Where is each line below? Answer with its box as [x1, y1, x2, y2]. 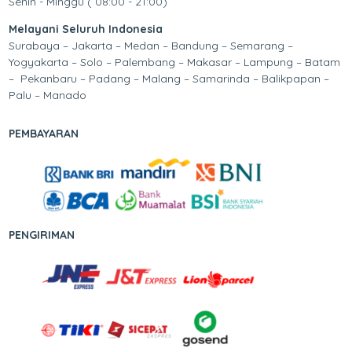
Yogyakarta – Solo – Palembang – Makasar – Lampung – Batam [9, 54, 341, 69]
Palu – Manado [9, 87, 87, 102]
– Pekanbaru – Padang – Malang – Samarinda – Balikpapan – [9, 71, 330, 86]
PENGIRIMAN [9, 227, 75, 242]
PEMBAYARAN [9, 126, 79, 141]
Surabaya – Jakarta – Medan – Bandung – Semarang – [9, 38, 294, 53]
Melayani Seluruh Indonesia [9, 21, 163, 36]
